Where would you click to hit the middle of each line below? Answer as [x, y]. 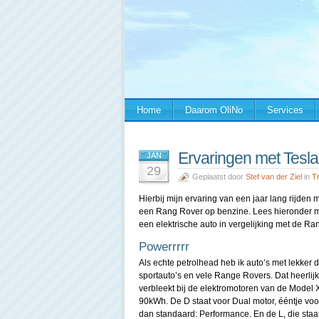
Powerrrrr [164, 247]
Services [285, 110]
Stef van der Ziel [274, 177]
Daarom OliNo [214, 110]
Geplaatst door [219, 177]
